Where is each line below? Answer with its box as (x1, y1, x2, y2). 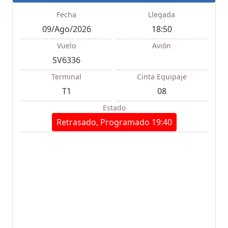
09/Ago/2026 (42, 23, 91, 35)
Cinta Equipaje (136, 71, 187, 81)
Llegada (148, 9, 175, 19)
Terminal (51, 71, 81, 81)
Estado (102, 102, 126, 112)
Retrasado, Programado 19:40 (56, 116, 172, 128)
